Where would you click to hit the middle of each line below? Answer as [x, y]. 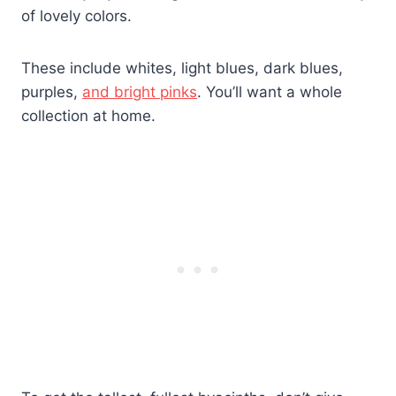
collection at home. [88, 116]
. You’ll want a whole [270, 92]
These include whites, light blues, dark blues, [182, 69]
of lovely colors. [76, 16]
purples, [52, 92]
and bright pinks [140, 92]
